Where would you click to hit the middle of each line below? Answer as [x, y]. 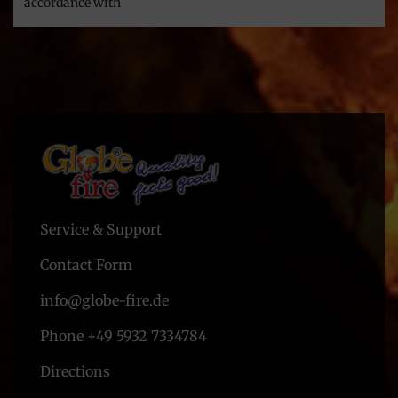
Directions [75, 371]
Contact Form [86, 264]
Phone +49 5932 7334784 [123, 335]
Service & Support [101, 229]
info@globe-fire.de [104, 300]
